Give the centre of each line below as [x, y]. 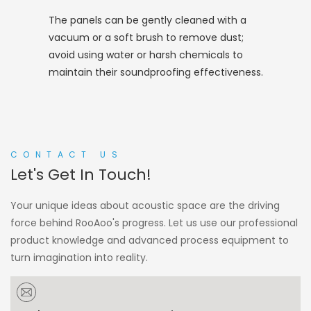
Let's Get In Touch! [81, 174]
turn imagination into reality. [79, 257]
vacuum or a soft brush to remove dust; [146, 38]
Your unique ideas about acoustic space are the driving [145, 205]
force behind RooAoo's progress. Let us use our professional [154, 222]
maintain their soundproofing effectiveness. [156, 73]
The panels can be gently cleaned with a [148, 20]
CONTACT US [67, 154]
